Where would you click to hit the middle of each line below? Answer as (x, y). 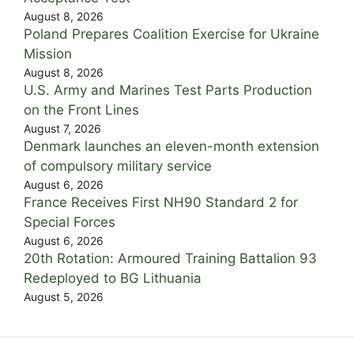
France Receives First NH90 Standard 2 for (161, 203)
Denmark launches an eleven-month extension (171, 147)
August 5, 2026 (64, 297)
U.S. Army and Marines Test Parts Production (168, 90)
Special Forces (70, 222)
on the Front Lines (81, 110)
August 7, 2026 (62, 129)
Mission (48, 54)
